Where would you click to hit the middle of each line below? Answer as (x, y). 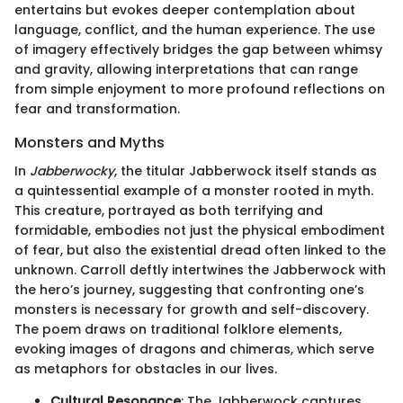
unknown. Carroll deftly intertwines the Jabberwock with (200, 269)
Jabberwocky (72, 170)
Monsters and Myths (90, 142)
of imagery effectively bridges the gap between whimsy (198, 49)
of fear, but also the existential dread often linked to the (200, 250)
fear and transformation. (97, 108)
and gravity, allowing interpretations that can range (186, 69)
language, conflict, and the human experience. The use (195, 29)
